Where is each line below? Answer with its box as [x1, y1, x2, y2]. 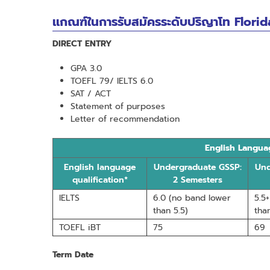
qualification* [72, 173, 128, 186]
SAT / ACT [71, 87, 111, 100]
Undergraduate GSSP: [153, 160, 242, 174]
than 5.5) [153, 204, 188, 217]
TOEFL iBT [59, 221, 101, 234]
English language [64, 160, 136, 174]
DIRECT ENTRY [52, 37, 112, 50]
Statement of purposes [71, 99, 165, 113]
